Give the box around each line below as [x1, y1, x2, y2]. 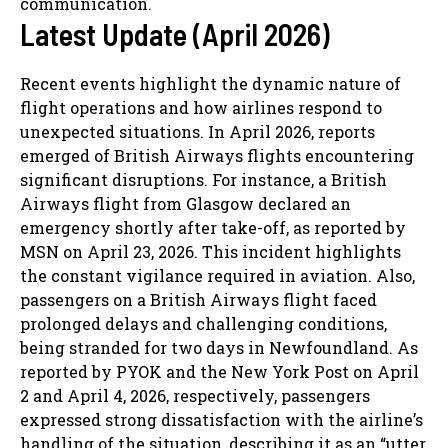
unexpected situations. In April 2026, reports [20, 120, 375, 142]
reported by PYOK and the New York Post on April [20, 360, 419, 382]
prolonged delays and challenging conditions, [20, 312, 387, 334]
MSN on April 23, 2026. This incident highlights [20, 240, 401, 262]
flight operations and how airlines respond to [20, 96, 382, 118]
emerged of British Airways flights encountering [20, 144, 414, 166]
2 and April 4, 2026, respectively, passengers [20, 384, 370, 406]
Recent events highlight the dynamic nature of [20, 72, 401, 94]
